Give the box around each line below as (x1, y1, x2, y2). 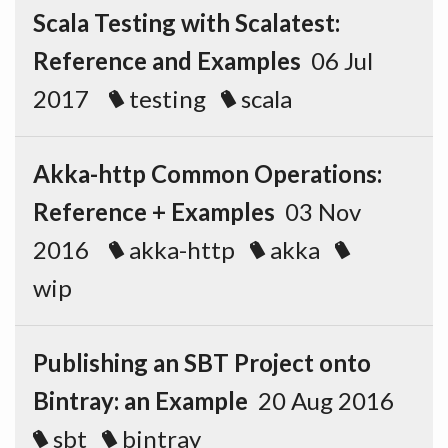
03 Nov (275, 197, 361, 226)
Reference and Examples (33, 46, 301, 75)
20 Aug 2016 (248, 386, 409, 415)
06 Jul (301, 46, 373, 75)
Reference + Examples (33, 197, 275, 226)
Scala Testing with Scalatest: (33, 8, 340, 37)
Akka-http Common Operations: (33, 159, 382, 188)
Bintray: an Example (33, 386, 248, 415)
